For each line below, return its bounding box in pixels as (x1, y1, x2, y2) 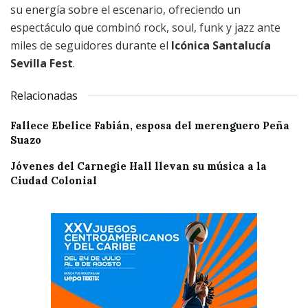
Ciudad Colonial (10, 173, 97, 187)
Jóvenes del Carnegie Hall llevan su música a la (10, 159, 267, 173)
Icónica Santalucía (171, 37, 271, 53)
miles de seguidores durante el (10, 37, 171, 53)
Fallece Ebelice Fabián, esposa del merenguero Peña (10, 118, 289, 132)
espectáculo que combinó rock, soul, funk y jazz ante (10, 19, 280, 35)
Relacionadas (10, 87, 78, 103)
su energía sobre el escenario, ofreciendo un (10, 1, 241, 17)
